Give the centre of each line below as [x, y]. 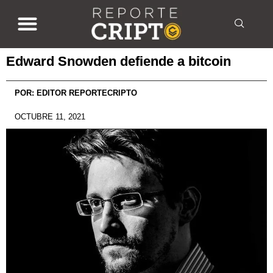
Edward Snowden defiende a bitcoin [119, 61]
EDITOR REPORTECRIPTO [86, 93]
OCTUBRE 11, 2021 [50, 116]
